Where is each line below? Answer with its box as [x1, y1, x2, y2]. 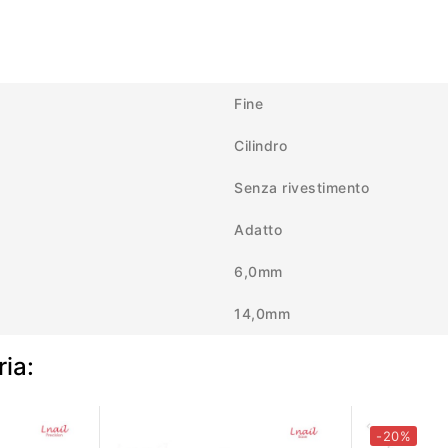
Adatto [234, 221, 282, 239]
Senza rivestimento [234, 179, 369, 197]
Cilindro [234, 137, 287, 155]
